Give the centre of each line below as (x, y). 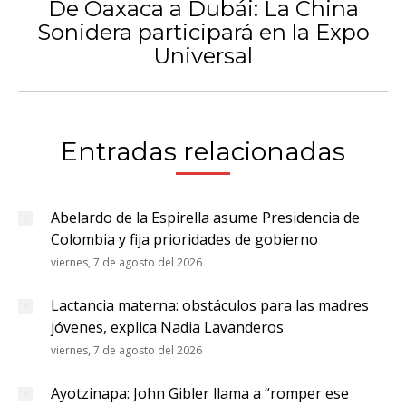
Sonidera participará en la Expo (203, 32)
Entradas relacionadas (203, 151)
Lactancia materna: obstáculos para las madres (210, 305)
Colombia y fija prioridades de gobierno (184, 239)
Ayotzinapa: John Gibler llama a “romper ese (200, 393)
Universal (203, 56)
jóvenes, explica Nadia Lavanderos (167, 327)
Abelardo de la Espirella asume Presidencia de (205, 217)
